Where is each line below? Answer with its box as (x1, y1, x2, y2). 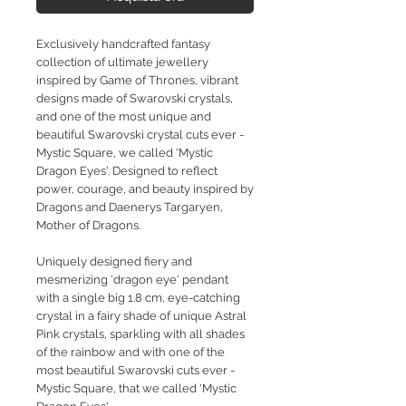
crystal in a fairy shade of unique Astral (36, 309, 246, 324)
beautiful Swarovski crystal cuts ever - (36, 128, 244, 142)
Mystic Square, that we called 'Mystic (36, 382, 237, 396)
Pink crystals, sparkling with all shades (36, 327, 245, 342)
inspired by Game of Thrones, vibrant (36, 73, 238, 88)
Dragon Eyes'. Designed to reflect (36, 164, 217, 179)
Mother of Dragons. (36, 218, 140, 233)
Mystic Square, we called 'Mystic (36, 146, 213, 160)
